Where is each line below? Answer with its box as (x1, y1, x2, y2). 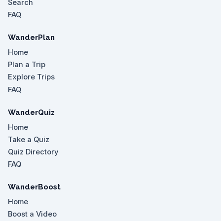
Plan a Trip (8, 60, 45, 70)
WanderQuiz (8, 108, 55, 117)
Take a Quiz (8, 135, 49, 144)
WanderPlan (8, 33, 55, 42)
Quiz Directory (8, 147, 58, 156)
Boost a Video (8, 210, 57, 219)
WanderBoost (8, 183, 61, 192)
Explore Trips (8, 73, 55, 82)
